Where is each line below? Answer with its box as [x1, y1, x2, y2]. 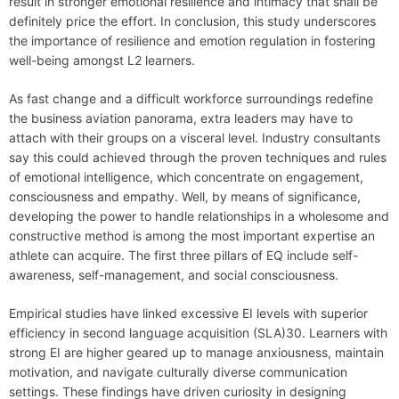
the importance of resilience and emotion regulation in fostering [9, 33, 376, 49]
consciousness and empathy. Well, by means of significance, [9, 189, 361, 205]
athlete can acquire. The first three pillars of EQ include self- [9, 248, 358, 264]
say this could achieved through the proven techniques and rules [9, 150, 387, 166]
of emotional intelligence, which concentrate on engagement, [9, 169, 363, 185]
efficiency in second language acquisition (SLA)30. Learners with [9, 325, 387, 341]
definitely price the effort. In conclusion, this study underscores [9, 13, 376, 29]
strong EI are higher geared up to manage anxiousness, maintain [9, 345, 384, 361]
